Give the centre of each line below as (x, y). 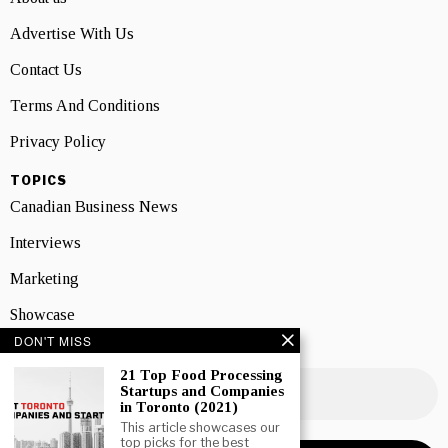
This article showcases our (200, 427)
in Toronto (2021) (179, 407)
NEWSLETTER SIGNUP (94, 353)
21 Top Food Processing (201, 375)
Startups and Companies (202, 391)
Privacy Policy (58, 141)
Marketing (44, 278)
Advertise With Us (72, 33)
